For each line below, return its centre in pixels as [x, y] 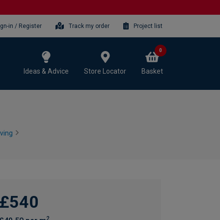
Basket [152, 71]
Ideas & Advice [46, 71]
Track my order [89, 26]
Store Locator [105, 71]
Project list [148, 26]
